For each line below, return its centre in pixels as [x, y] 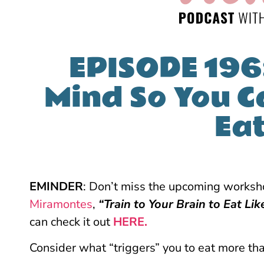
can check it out [71, 222]
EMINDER [56, 186]
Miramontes [61, 204]
